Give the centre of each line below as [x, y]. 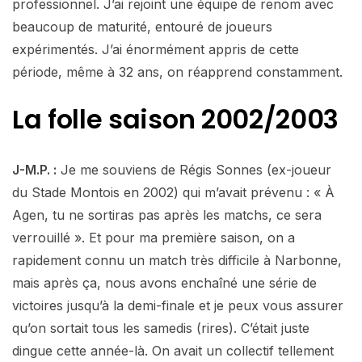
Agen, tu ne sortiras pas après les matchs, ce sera [167, 215]
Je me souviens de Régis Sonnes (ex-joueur [194, 169]
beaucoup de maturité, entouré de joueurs [142, 26]
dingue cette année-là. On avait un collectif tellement [173, 350]
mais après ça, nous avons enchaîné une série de [164, 282]
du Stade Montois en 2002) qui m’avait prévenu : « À [173, 192]
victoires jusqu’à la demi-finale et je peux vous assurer [178, 305]
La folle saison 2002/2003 [175, 119]
